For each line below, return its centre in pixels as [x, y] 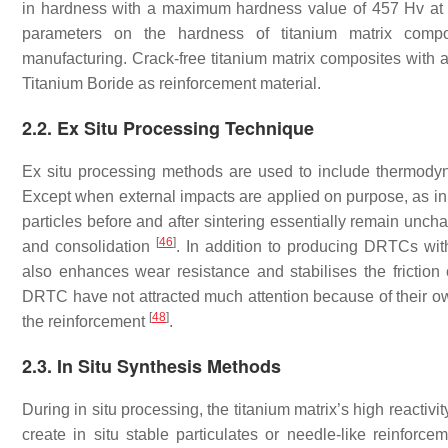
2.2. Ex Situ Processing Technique [168, 128]
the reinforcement [85, 322]
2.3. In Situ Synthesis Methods [151, 366]
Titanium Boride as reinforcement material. [171, 84]
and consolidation [89, 247]
